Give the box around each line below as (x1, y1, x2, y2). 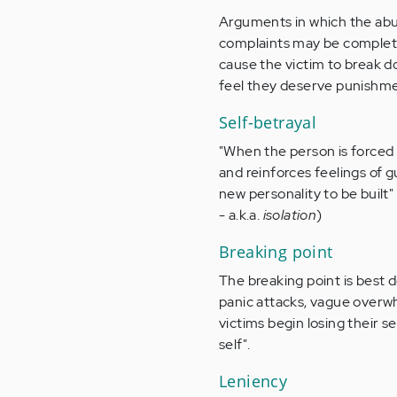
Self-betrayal (219, 112, 317, 134)
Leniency (219, 370, 288, 393)
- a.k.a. (219, 206, 263, 225)
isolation (262, 206, 317, 225)
